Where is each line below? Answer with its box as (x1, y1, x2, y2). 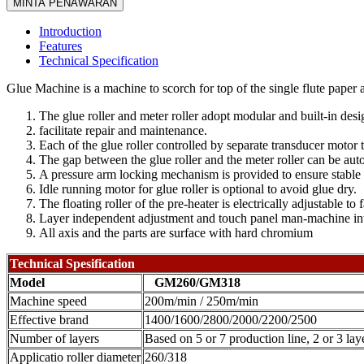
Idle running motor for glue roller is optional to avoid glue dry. (39, 182, 357, 197)
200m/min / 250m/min (145, 294, 258, 309)
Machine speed (10, 294, 87, 309)
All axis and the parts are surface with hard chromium (39, 226, 313, 240)
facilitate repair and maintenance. (39, 123, 207, 138)
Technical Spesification (10, 257, 135, 271)
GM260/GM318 (145, 275, 240, 290)
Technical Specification (39, 54, 158, 68)
